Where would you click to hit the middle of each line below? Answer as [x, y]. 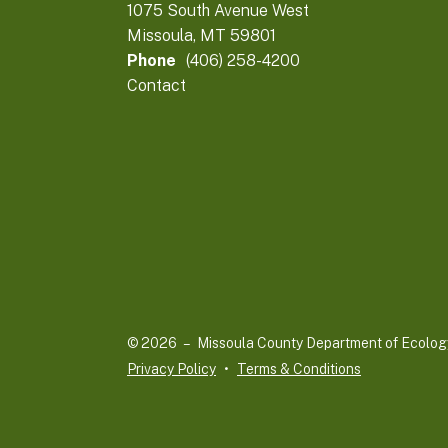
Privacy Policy [171, 369]
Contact [156, 86]
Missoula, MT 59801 [201, 36]
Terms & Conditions [299, 369]
